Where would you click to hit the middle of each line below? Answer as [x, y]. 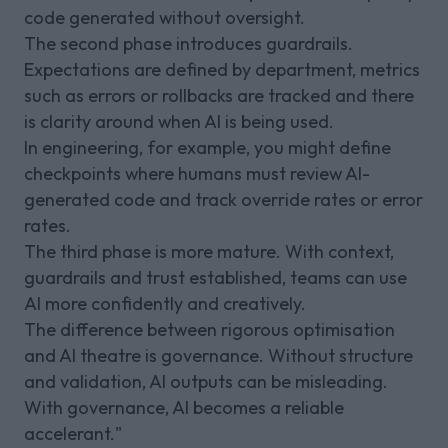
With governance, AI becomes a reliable [184, 407]
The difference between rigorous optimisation [209, 329]
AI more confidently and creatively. [165, 303]
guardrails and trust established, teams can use [215, 277]
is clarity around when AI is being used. [179, 121]
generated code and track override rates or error [223, 199]
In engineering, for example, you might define [207, 147]
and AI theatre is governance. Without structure [218, 355]
